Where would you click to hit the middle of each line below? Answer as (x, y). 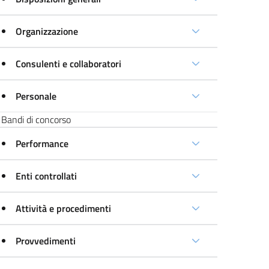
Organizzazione (47, 31)
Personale (36, 96)
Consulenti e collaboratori (69, 64)
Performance (42, 144)
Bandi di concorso (36, 119)
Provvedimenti (46, 241)
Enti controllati (47, 176)
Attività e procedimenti (64, 208)
